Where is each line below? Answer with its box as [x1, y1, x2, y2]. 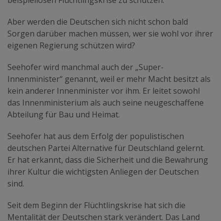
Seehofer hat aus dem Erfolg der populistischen [7, 131, 184, 142]
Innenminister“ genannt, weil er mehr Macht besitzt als [7, 74, 211, 85]
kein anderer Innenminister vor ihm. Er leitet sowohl [7, 85, 200, 97]
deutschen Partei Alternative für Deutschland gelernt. [7, 143, 205, 154]
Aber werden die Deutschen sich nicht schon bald [7, 16, 188, 28]
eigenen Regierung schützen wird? [7, 40, 135, 51]
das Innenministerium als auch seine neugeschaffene [7, 97, 204, 109]
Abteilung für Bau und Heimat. [7, 109, 120, 120]
